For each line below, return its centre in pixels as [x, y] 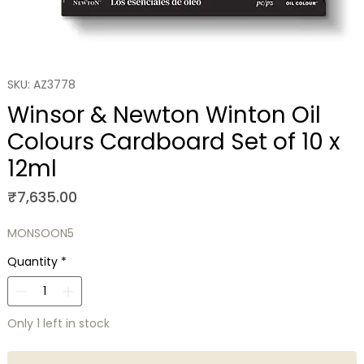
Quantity [32, 262]
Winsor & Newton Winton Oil [164, 115]
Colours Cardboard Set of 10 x [173, 142]
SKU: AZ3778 [41, 85]
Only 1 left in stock [58, 324]
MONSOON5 [40, 234]
